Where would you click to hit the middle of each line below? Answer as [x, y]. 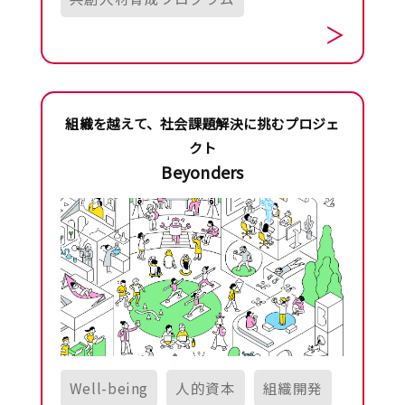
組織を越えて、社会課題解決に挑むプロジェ [202, 123]
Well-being [109, 387]
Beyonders [202, 171]
